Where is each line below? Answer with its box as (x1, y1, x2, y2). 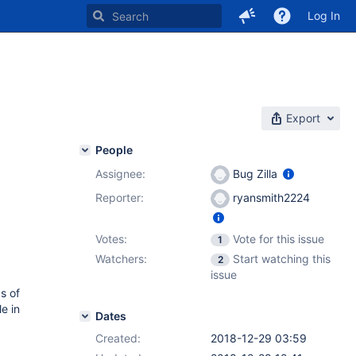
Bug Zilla (230, 167, 281, 180)
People (95, 143, 133, 157)
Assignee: (95, 167, 145, 180)
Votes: (95, 232, 127, 246)
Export (286, 111, 320, 125)
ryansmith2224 (230, 191, 310, 204)
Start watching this (233, 252, 331, 265)
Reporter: (95, 191, 144, 204)
